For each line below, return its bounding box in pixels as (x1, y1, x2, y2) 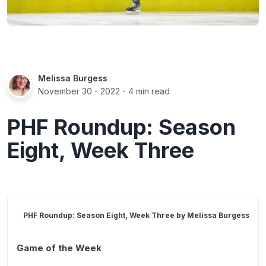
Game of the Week (17, 242, 102, 254)
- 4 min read (120, 85, 170, 96)
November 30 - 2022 (38, 85, 120, 96)
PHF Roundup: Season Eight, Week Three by (23, 210, 187, 220)
